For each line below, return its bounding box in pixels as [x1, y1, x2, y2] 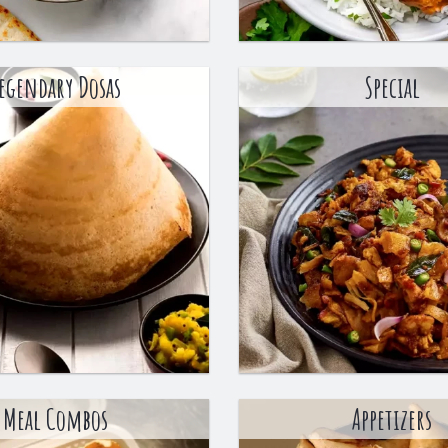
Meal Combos [3, 401, 109, 438]
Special [363, 69, 420, 106]
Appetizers [351, 401, 432, 438]
